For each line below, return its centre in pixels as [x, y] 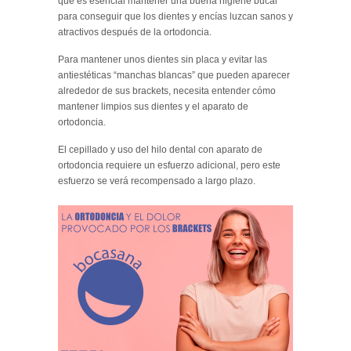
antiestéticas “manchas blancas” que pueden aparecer [174, 75]
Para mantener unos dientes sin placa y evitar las [163, 60]
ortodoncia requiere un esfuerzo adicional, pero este [169, 165]
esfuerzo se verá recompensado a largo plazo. [157, 181]
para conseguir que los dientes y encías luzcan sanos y [175, 16]
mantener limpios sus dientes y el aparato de [153, 107]
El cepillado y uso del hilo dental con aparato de [160, 150]
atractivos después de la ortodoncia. [135, 32]
